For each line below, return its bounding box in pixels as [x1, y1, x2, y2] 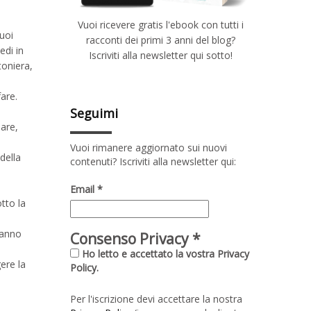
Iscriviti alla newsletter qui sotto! [88, 48, 233, 62]
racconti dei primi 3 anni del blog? [85, 33, 235, 47]
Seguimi [70, 104, 118, 121]
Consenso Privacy [70, 228, 192, 249]
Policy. [70, 260, 99, 274]
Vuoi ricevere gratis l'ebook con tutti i [77, 17, 244, 31]
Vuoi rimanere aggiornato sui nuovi [70, 140, 227, 154]
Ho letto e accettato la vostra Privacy [79, 246, 249, 260]
